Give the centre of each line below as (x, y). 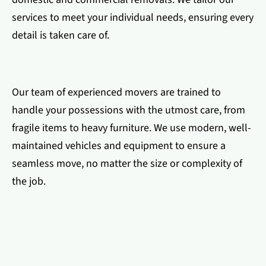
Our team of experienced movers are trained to (116, 92)
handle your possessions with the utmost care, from (129, 110)
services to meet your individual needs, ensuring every (133, 18)
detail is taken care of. (61, 35)
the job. (29, 181)
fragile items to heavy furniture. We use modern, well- (132, 128)
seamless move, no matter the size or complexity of (127, 164)
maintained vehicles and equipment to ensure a (119, 146)
